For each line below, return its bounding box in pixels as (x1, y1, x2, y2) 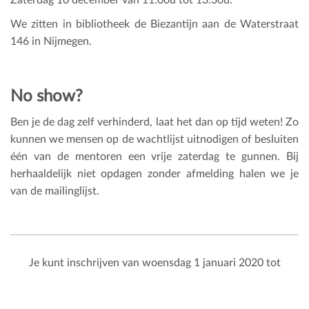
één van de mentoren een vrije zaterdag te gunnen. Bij (10, 150, 299, 162)
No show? (10, 88, 83, 105)
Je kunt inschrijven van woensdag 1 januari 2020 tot (28, 257, 281, 268)
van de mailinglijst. (10, 185, 99, 197)
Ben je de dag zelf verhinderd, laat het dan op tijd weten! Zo (10, 116, 299, 128)
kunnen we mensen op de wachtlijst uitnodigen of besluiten (10, 133, 299, 145)
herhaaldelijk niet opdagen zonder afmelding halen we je (10, 168, 299, 179)
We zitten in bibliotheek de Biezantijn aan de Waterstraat (10, 18, 299, 30)
